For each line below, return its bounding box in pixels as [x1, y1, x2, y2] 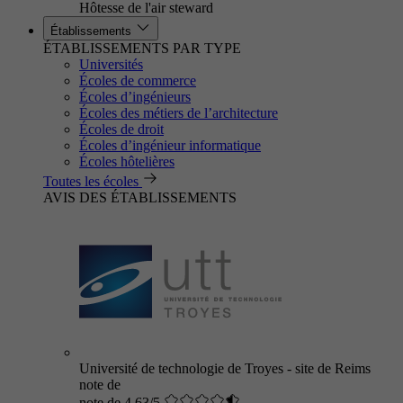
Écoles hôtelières [79, 154, 175, 169]
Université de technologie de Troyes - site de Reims [79, 361, 371, 376]
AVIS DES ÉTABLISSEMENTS [43, 190, 237, 205]
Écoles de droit [79, 121, 164, 137]
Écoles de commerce [79, 73, 196, 88]
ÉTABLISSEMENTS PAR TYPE [43, 40, 241, 56]
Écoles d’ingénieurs [79, 89, 191, 104]
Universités [79, 57, 143, 72]
